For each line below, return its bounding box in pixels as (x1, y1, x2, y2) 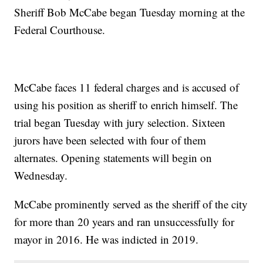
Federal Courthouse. (14, 22, 106, 37)
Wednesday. (14, 167, 68, 183)
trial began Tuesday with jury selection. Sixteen (14, 114, 226, 130)
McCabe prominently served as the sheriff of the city (14, 196, 248, 211)
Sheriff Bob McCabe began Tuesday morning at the (14, 4, 245, 19)
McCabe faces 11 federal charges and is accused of (14, 79, 240, 95)
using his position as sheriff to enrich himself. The (14, 97, 238, 112)
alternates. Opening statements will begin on (14, 150, 213, 165)
